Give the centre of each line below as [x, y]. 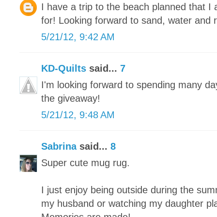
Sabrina [59, 147]
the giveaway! [71, 99]
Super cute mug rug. [85, 163]
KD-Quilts [64, 69]
